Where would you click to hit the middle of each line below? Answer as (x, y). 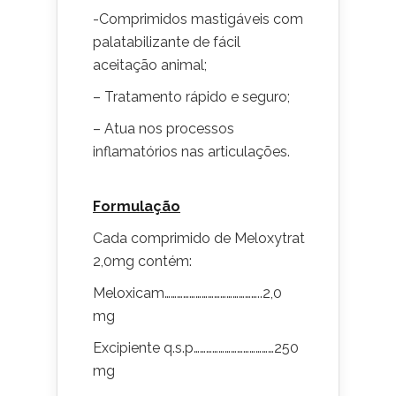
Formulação (137, 206)
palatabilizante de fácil (167, 42)
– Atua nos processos (164, 129)
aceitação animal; (150, 65)
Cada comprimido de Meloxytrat (199, 238)
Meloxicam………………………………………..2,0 (187, 293)
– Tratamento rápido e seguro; (191, 97)
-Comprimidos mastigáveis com (198, 19)
